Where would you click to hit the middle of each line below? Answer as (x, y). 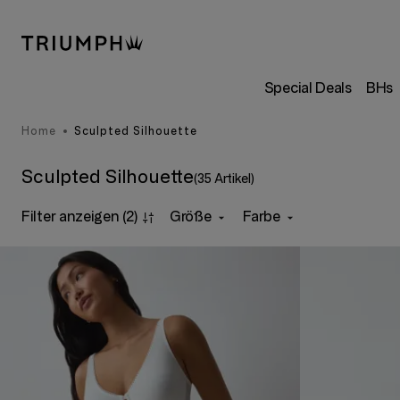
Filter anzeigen (71, 217)
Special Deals (308, 88)
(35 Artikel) (224, 179)
